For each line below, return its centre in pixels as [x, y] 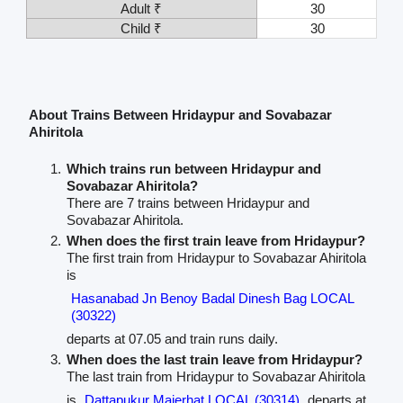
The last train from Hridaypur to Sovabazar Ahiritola [215, 377]
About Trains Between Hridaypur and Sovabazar [180, 115]
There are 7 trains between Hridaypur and [188, 203]
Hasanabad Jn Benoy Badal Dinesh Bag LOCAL [212, 299]
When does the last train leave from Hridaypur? [214, 360]
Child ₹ [142, 28]
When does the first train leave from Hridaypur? [215, 241]
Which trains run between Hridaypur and [193, 169]
